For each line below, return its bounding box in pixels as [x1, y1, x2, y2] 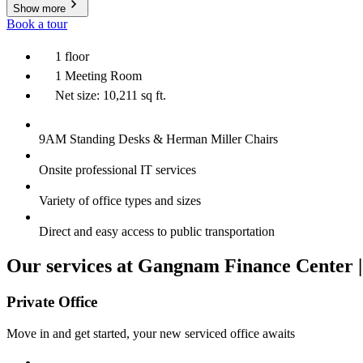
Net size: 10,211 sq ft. [55, 88, 166, 103]
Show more [13, 2, 66, 15]
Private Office [6, 293, 97, 310]
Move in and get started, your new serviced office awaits [6, 326, 295, 340]
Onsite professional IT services [39, 163, 196, 177]
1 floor [55, 49, 89, 64]
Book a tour [6, 17, 67, 32]
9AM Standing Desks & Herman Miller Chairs [39, 132, 278, 147]
